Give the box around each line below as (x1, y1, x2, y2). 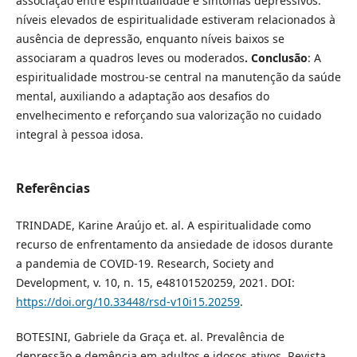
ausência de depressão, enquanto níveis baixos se (15, 30, 284, 46)
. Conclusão (244, 49, 308, 65)
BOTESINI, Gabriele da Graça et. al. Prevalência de (15, 328, 284, 344)
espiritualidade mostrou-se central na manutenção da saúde (15, 69, 341, 84)
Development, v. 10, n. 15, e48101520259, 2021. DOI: (15, 274, 295, 290)
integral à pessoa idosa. (15, 126, 143, 142)
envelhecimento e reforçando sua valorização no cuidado (15, 107, 321, 123)
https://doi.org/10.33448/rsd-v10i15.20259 (15, 293, 240, 309)
